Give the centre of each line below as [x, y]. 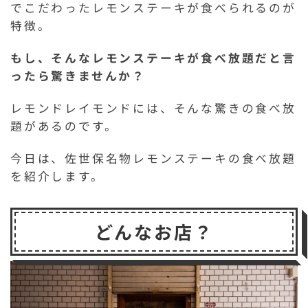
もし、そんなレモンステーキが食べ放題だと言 [153, 58]
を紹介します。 [57, 176]
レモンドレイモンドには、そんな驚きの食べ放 [153, 108]
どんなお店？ [154, 231]
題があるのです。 [64, 126]
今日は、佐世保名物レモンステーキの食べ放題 [153, 158]
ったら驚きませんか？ [78, 76]
